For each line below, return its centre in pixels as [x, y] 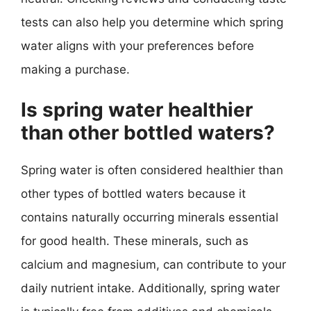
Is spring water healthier [137, 110]
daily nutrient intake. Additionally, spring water [150, 288]
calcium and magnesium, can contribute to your [153, 264]
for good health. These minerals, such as [135, 241]
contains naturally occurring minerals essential [150, 217]
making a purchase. [75, 69]
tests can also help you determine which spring [152, 22]
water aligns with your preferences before [137, 45]
